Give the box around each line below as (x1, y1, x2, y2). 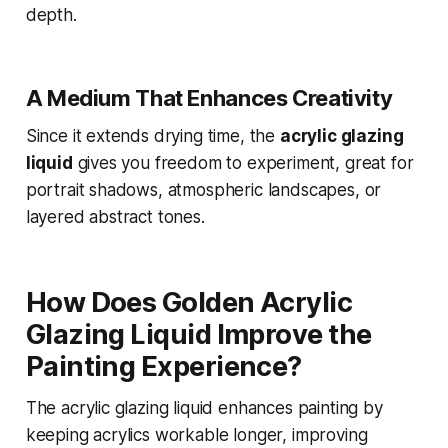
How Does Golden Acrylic (25, 285, 353, 319)
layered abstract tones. (25, 206, 205, 227)
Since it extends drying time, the (25, 125, 280, 146)
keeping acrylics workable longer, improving (25, 424, 368, 445)
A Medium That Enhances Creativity (25, 84, 393, 111)
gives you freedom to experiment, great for (72, 152, 414, 173)
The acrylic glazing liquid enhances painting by (25, 397, 383, 418)
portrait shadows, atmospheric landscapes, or (25, 179, 382, 200)
